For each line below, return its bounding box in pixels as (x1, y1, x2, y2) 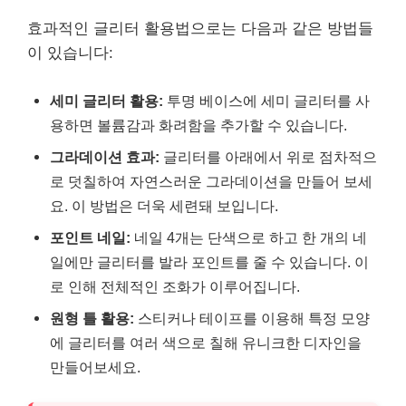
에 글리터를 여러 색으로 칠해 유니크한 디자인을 (50, 333, 362, 351)
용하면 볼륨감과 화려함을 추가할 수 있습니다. (50, 116, 347, 133)
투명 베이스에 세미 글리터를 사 (163, 92, 370, 109)
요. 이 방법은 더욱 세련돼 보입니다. (50, 197, 278, 214)
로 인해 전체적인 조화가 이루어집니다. (50, 277, 300, 295)
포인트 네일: (50, 228, 130, 246)
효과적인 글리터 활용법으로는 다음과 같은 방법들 (27, 20, 373, 37)
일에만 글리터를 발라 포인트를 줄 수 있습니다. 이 (50, 253, 369, 270)
